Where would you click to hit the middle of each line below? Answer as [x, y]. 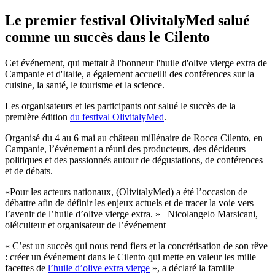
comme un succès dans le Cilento [107, 37]
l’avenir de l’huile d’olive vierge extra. [80, 214]
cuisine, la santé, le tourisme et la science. [85, 85]
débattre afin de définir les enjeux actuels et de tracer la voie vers [129, 203]
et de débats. [29, 171]
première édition [37, 117]
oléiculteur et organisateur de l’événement [85, 225]
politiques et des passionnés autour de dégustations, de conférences [134, 160]
